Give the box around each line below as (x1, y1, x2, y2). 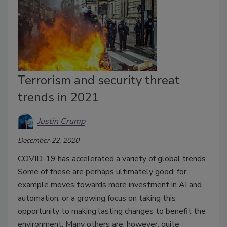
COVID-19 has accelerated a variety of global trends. (18, 153, 207, 165)
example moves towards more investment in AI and (18, 179, 202, 191)
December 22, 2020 (18, 136, 79, 146)
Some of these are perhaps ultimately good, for (18, 166, 186, 178)
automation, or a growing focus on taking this (18, 193, 176, 204)
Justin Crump (37, 115, 85, 127)
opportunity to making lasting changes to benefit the (18, 206, 206, 217)
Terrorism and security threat (18, 72, 180, 89)
